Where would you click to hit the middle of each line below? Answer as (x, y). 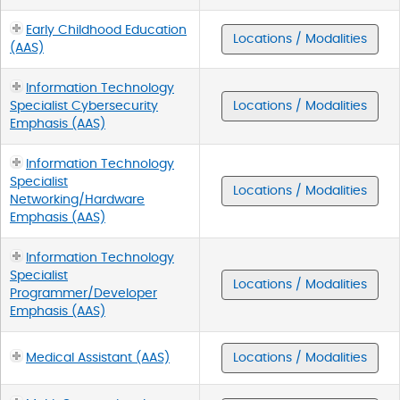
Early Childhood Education (106, 30)
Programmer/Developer (83, 293)
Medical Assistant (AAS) (98, 358)
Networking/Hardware (77, 200)
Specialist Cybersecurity (84, 106)
